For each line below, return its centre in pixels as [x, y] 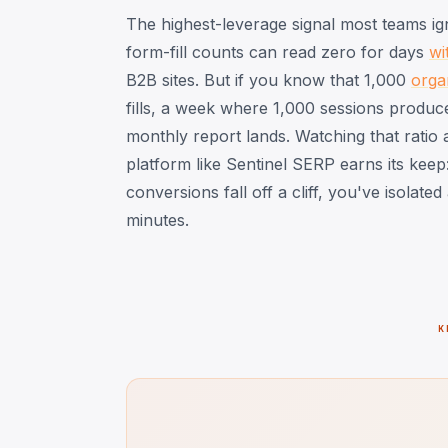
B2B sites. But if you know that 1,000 [268, 79]
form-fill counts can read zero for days [277, 51]
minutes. [157, 219]
